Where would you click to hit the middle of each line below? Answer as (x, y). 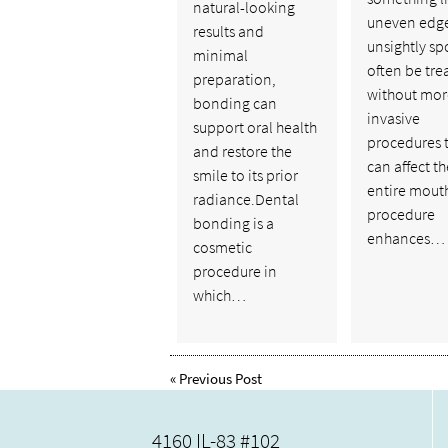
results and (228, 30)
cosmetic (222, 246)
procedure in (234, 270)
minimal (220, 54)
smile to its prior (245, 174)
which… (219, 294)
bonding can (234, 102)
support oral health (254, 126)
